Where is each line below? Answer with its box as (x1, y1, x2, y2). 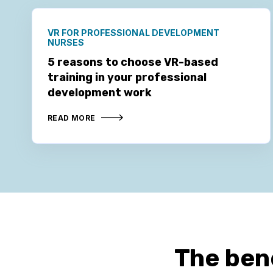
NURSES (48, 37, 84, 48)
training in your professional (48, 70, 207, 84)
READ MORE (48, 113, 96, 122)
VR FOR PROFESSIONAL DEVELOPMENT (48, 27, 219, 38)
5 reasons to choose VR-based (48, 55, 218, 69)
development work (48, 85, 152, 99)
